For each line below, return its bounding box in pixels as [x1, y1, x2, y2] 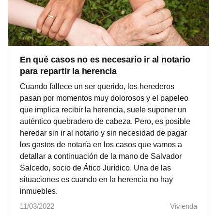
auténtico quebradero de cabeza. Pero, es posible [20, 117, 190, 126]
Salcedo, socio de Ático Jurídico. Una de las [20, 164, 171, 172]
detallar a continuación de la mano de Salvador [20, 152, 182, 161]
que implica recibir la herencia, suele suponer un [20, 106, 186, 114]
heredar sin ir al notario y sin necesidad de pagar [20, 129, 187, 138]
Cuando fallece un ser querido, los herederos [20, 82, 174, 91]
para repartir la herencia [20, 66, 117, 77]
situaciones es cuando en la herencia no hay [20, 175, 173, 184]
